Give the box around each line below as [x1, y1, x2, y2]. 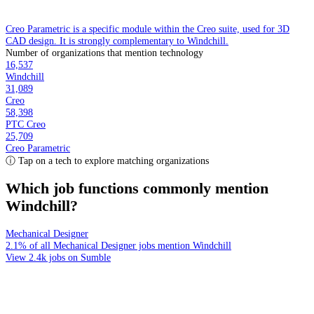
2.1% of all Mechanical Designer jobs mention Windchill [6, 240, 231, 252]
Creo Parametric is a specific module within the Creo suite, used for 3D [6, 23, 289, 35]
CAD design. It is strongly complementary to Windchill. [6, 35, 228, 47]
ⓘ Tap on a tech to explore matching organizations [6, 155, 209, 167]
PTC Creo [6, 118, 46, 130]
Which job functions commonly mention [6, 180, 268, 198]
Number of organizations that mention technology [6, 47, 203, 59]
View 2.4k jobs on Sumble [6, 252, 111, 264]
